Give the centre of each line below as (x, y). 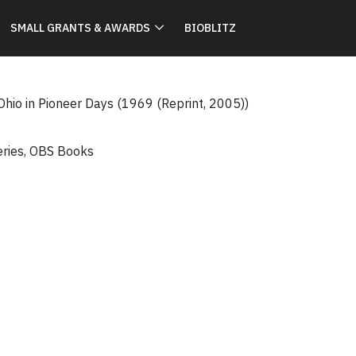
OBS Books (62, 151)
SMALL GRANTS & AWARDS (80, 28)
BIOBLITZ (210, 28)
